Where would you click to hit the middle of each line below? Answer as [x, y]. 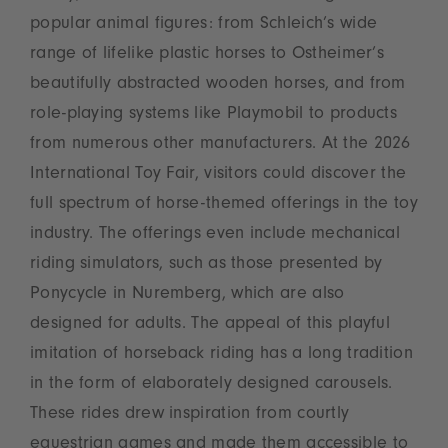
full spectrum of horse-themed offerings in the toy [224, 205]
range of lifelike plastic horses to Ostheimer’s [207, 55]
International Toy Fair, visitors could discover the [218, 175]
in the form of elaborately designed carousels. [211, 385]
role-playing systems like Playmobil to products [214, 115]
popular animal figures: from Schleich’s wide [204, 25]
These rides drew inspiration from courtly [190, 415]
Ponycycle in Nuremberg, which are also [187, 295]
